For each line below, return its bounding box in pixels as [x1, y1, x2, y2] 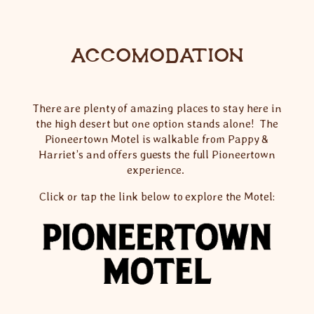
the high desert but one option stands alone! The [35, 116, 279, 130]
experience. [127, 163, 187, 177]
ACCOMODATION [69, 45, 245, 64]
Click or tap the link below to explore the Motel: [39, 190, 275, 204]
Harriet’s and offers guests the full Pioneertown [38, 147, 276, 161]
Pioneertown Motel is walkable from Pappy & [44, 132, 270, 146]
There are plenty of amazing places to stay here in [32, 101, 282, 115]
